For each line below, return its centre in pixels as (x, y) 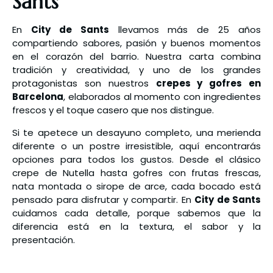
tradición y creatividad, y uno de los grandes (136, 70)
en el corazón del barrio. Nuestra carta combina (136, 56)
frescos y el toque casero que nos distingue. (113, 110)
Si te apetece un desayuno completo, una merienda (136, 133)
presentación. (44, 240)
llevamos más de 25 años (185, 30)
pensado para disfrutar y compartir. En (103, 200)
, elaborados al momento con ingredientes (162, 97)
